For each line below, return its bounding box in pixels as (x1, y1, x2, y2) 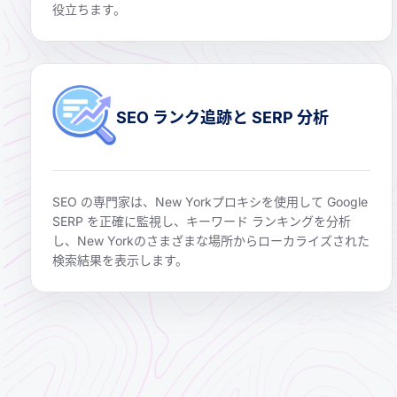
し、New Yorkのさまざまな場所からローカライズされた (52, 233, 370, 249)
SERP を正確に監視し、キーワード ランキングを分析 (52, 214, 351, 230)
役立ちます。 (52, 2, 126, 18)
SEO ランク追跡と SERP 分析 (116, 107, 329, 127)
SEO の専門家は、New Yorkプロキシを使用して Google (52, 194, 368, 210)
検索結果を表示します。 (52, 253, 188, 269)
